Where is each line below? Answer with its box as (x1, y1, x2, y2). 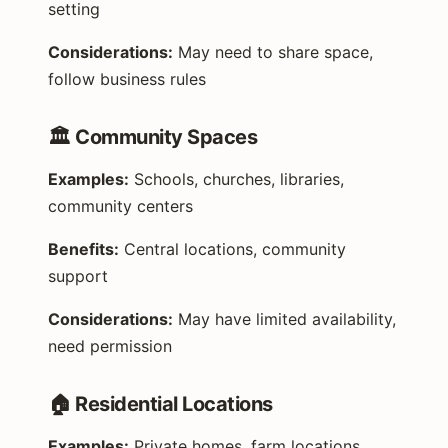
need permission (48, 335, 172, 356)
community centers (48, 195, 193, 216)
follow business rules (48, 68, 206, 89)
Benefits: (48, 238, 119, 259)
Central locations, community (119, 238, 346, 259)
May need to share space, (173, 41, 373, 62)
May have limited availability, (173, 308, 396, 329)
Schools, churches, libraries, (129, 168, 344, 189)
